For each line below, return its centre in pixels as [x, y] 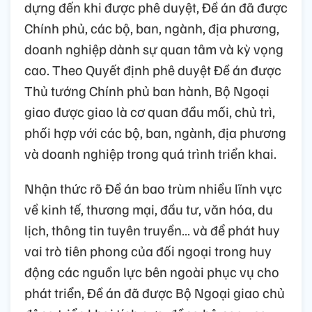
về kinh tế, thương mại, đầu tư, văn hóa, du [149, 209]
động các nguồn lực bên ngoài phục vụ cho [152, 271]
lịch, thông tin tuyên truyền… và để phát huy [152, 229]
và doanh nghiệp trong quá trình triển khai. [150, 153]
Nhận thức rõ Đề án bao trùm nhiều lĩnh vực [153, 188]
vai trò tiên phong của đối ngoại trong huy [148, 250]
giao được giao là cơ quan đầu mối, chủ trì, [150, 111]
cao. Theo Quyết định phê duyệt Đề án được [153, 69]
